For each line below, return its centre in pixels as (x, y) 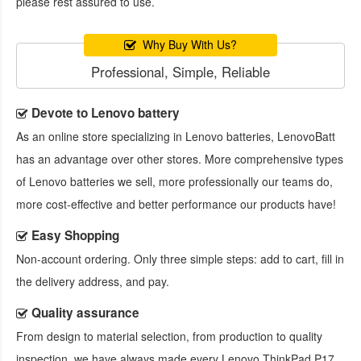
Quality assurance (85, 313)
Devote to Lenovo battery (106, 113)
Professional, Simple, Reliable (180, 72)
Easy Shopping (75, 235)
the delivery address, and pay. (93, 281)
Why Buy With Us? (190, 45)
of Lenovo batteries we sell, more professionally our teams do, (174, 181)
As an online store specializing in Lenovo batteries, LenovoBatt (176, 136)
